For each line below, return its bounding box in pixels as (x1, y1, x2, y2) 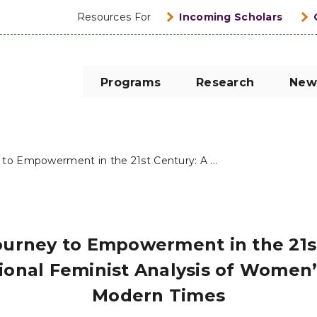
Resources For (76, 10, 151, 23)
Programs (100, 76, 161, 89)
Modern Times (92, 285, 225, 306)
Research (196, 76, 254, 89)
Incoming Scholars (179, 10, 283, 23)
